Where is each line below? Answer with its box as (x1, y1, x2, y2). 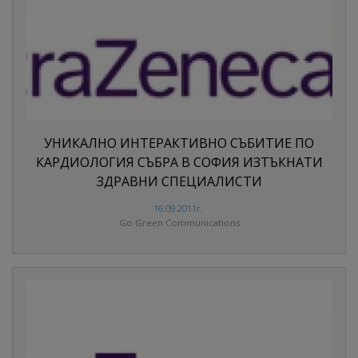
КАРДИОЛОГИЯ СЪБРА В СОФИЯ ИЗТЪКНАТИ (35, 153, 323, 172)
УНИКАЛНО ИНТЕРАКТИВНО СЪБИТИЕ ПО (44, 134, 314, 153)
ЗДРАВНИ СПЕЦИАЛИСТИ (96, 173, 262, 191)
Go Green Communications (118, 217, 240, 229)
